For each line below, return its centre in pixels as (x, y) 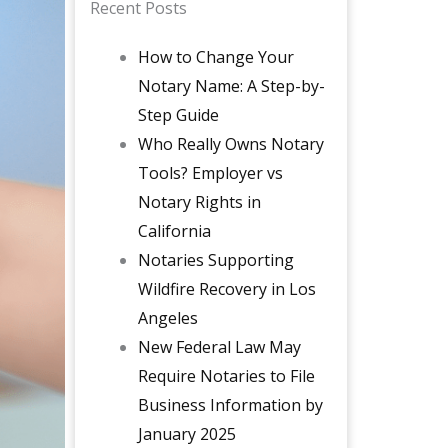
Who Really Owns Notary (230, 144)
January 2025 (186, 434)
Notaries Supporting (215, 260)
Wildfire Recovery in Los (226, 289)
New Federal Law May (219, 347)
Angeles (167, 318)
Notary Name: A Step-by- (231, 86)
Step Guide (178, 115)
